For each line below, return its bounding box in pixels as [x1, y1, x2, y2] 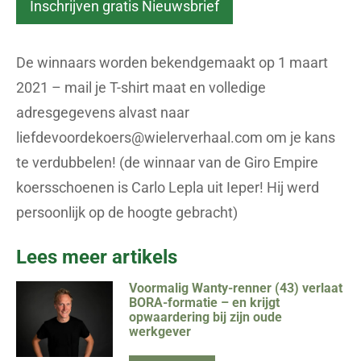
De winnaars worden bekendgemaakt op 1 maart [16, 53, 328, 71]
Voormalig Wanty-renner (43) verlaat [129, 280, 342, 296]
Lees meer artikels [16, 245, 177, 268]
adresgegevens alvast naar [16, 103, 189, 121]
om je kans [263, 128, 335, 146]
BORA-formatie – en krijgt [129, 294, 280, 310]
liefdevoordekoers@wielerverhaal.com [16, 128, 263, 146]
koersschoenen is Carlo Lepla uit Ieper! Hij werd [16, 178, 319, 196]
